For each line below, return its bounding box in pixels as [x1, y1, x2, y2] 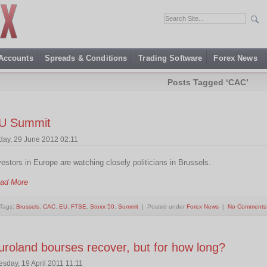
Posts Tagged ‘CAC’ [167, 77, 249, 87]
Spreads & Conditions [44, 54, 128, 63]
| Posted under [138, 203, 187, 210]
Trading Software [138, 54, 203, 63]
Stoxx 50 [90, 203, 114, 210]
